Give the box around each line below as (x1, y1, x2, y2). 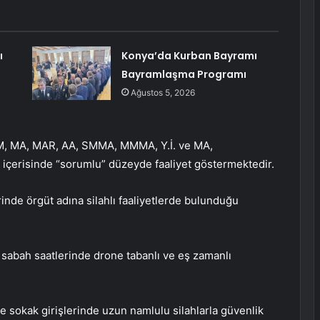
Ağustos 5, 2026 (130, 87, 195, 99)
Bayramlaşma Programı (121, 67, 246, 82)
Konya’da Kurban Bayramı (121, 49, 257, 64)
